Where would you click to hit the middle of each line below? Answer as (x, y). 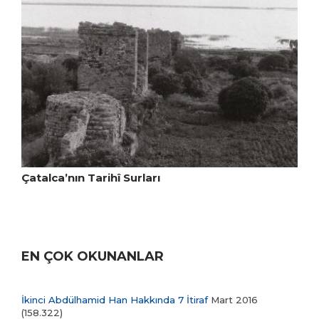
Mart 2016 (233, 300)
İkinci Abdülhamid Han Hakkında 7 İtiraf (115, 300)
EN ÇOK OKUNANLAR (93, 257)
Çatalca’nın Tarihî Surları (91, 178)
